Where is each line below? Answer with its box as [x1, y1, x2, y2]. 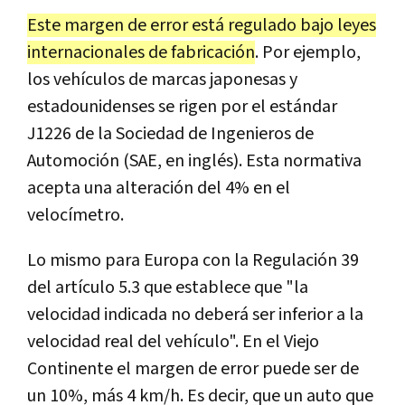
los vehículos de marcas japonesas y [27, 67, 297, 91]
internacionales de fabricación [27, 40, 255, 64]
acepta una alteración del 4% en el [27, 175, 290, 200]
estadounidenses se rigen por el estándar [27, 94, 337, 118]
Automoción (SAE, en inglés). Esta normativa [27, 148, 362, 173]
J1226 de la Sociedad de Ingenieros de [27, 121, 314, 146]
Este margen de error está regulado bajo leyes [27, 13, 376, 37]
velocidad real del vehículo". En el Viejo [27, 329, 319, 353]
